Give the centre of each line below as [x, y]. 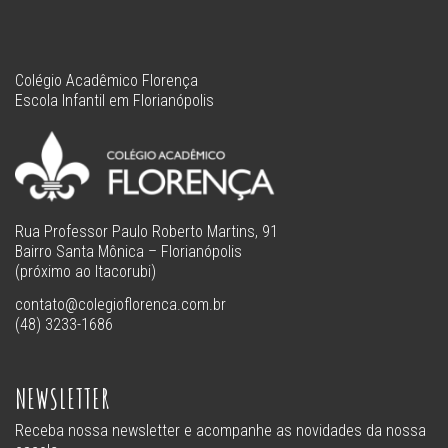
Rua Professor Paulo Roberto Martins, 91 [146, 231]
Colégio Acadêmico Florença [106, 80]
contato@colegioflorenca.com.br [120, 305]
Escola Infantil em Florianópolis [114, 100]
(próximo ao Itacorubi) [85, 271]
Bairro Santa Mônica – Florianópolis [128, 251]
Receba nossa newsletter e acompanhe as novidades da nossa [220, 431]
